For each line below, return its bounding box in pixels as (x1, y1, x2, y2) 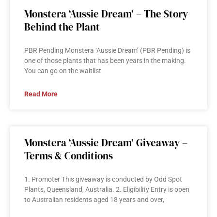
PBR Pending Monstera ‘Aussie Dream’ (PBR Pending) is (24, 46, 190, 55)
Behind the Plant (24, 20, 100, 34)
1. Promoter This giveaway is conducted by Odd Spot (24, 175, 182, 184)
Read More (24, 90, 58, 98)
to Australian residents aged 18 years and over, (24, 196, 164, 204)
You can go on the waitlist (24, 67, 101, 75)
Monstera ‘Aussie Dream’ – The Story (24, 7, 188, 21)
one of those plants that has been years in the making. (24, 57, 186, 65)
